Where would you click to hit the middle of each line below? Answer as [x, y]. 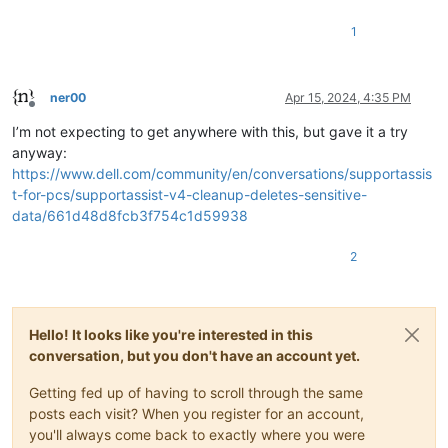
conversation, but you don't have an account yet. [194, 355]
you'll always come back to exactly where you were [197, 434]
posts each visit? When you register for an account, [196, 413]
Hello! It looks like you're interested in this [171, 334]
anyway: [39, 152]
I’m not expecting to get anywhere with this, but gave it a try [210, 131]
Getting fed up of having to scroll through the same [196, 392]
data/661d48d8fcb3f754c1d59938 [130, 215]
